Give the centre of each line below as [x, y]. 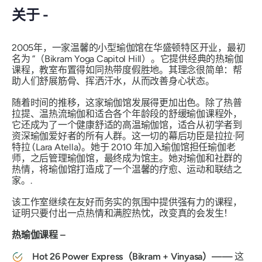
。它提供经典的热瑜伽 [197, 58]
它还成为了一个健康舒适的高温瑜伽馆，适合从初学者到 [127, 125]
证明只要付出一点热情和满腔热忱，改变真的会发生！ [123, 213]
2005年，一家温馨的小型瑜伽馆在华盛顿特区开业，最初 [129, 47]
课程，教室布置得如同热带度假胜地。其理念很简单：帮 [127, 70]
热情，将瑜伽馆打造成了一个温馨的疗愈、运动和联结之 [127, 169]
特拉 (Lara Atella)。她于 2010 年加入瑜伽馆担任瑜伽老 [124, 147]
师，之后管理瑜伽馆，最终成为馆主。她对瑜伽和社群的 [127, 158]
